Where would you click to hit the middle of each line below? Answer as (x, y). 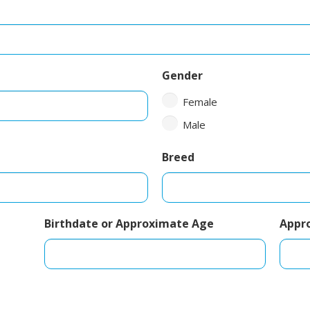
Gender (182, 75)
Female (200, 101)
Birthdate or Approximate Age (129, 223)
